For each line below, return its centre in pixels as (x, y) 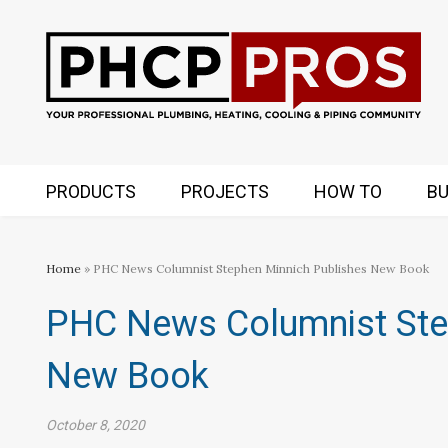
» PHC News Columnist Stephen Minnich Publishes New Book (255, 268)
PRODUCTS (91, 191)
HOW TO (348, 191)
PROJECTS (225, 191)
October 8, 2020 (95, 425)
